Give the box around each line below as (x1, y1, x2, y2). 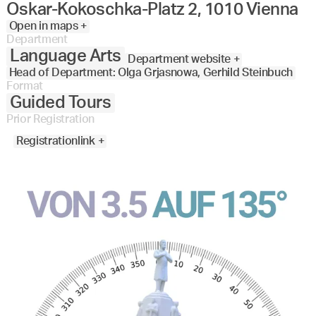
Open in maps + (8, 20, 87, 32)
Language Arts (10, 47, 121, 65)
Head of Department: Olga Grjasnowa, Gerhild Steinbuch (8, 66, 293, 78)
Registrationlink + (16, 135, 104, 147)
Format (6, 80, 43, 92)
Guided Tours (10, 94, 111, 111)
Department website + (127, 53, 240, 65)
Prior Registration (6, 113, 95, 125)
